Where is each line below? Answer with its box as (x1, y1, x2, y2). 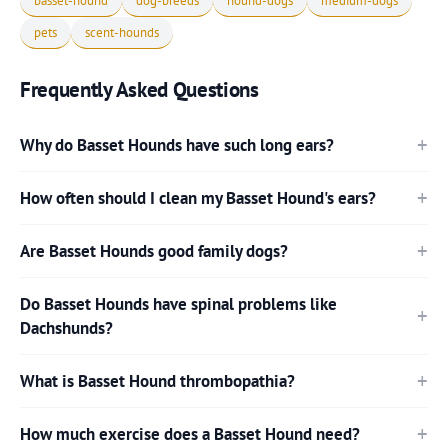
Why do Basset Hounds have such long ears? (20, 133, 334, 156)
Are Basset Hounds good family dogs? (20, 239, 288, 262)
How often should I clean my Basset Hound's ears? (20, 186, 376, 209)
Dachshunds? (20, 316, 113, 339)
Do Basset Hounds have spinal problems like (20, 292, 337, 315)
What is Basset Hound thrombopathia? (20, 369, 295, 392)
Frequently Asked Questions (20, 75, 259, 103)
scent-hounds (85, 23, 159, 41)
